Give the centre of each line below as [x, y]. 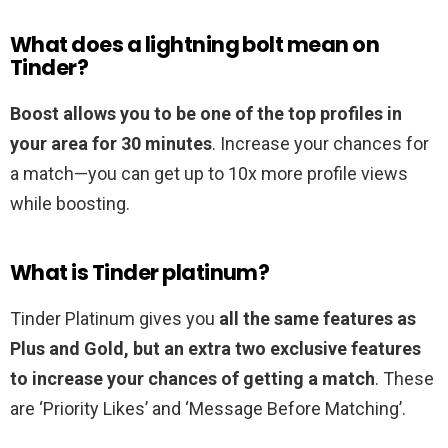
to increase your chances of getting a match [192, 379]
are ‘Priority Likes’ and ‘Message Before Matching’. [208, 409]
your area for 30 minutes [111, 144]
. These [404, 379]
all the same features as [317, 319]
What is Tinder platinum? [140, 273]
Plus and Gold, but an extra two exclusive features [215, 349]
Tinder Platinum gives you [114, 319]
